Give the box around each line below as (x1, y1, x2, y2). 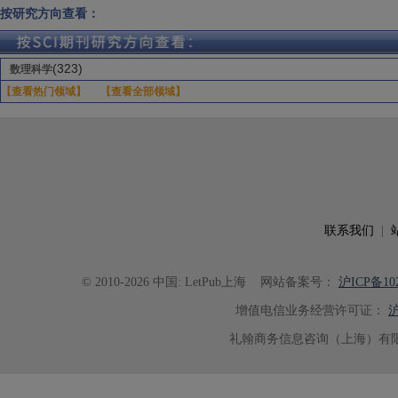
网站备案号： (245, 275, 335, 289)
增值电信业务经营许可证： (235, 304, 385, 317)
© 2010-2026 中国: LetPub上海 (81, 275, 246, 289)
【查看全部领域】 (100, 85, 186, 98)
